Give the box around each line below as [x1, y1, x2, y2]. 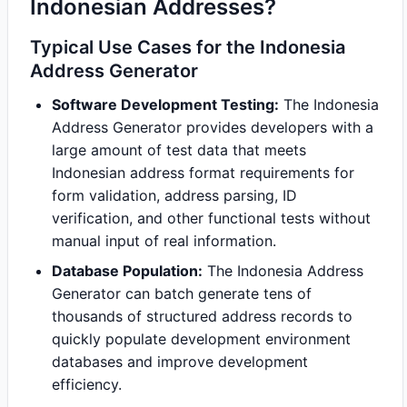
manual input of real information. [52, 232, 276, 250]
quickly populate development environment [52, 330, 351, 348]
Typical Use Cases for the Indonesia [30, 36, 345, 58]
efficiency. [52, 375, 122, 393]
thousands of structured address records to [52, 307, 352, 325]
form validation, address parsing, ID [52, 186, 297, 204]
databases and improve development [52, 352, 308, 371]
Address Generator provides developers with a [52, 118, 373, 136]
